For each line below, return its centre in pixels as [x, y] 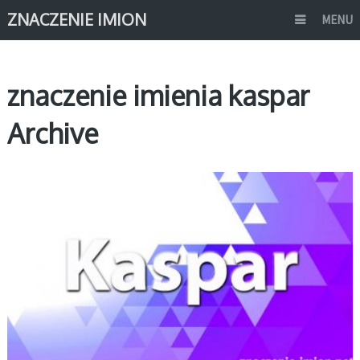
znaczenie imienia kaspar [158, 95]
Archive [52, 133]
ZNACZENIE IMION [76, 19]
